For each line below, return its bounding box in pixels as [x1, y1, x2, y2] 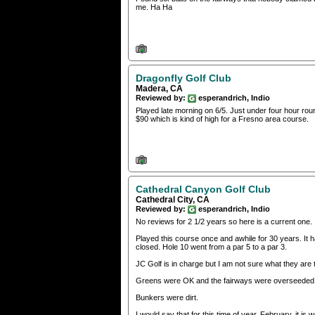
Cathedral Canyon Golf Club [136, 184, 271, 195]
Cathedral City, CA [136, 195, 210, 205]
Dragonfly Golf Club [136, 72, 231, 84]
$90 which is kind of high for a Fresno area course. [136, 114, 309, 123]
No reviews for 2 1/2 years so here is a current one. [136, 217, 312, 226]
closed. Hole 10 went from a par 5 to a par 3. [136, 243, 287, 252]
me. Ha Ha [136, 3, 172, 12]
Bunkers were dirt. [136, 293, 198, 302]
